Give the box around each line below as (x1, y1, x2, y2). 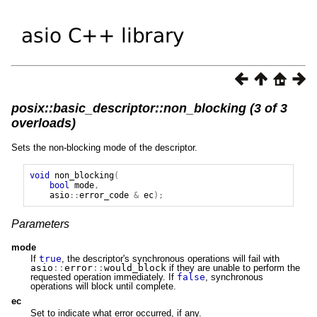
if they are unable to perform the (166, 263, 300, 274)
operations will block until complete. (30, 281, 176, 292)
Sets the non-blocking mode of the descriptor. (11, 142, 197, 153)
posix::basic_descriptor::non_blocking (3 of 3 (11, 100, 287, 115)
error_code (79, 190, 129, 200)
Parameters (11, 217, 69, 230)
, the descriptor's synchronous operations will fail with (61, 253, 279, 265)
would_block (103, 263, 166, 274)
